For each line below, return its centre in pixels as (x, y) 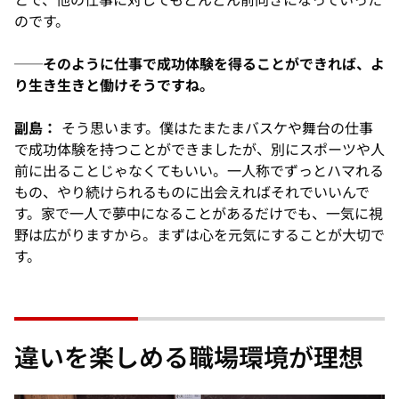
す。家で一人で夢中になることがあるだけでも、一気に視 (199, 213)
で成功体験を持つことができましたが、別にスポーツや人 (199, 149)
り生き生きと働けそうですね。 (114, 85)
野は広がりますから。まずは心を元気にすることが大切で (199, 235)
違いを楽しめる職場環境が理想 (189, 357)
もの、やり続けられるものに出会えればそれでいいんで (192, 192)
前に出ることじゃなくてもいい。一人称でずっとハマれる (199, 171)
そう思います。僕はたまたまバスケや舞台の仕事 (215, 128)
